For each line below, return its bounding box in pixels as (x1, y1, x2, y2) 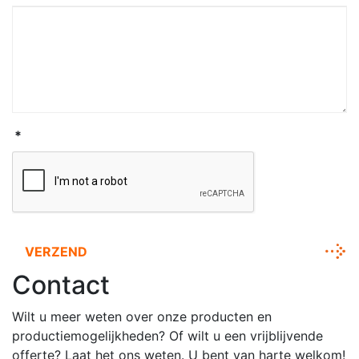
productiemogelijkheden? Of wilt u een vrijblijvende (12, 328, 323, 344)
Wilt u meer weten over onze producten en (12, 309, 272, 325)
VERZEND (25, 244, 87, 260)
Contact (12, 269, 110, 301)
